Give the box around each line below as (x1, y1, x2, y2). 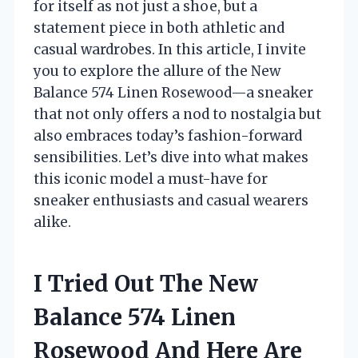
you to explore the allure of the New (34, 62, 280, 80)
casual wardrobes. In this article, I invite (34, 41, 306, 58)
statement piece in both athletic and (34, 19, 284, 37)
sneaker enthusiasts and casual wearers (34, 192, 308, 209)
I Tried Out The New (34, 269, 258, 298)
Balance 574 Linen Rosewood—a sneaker (34, 84, 313, 101)
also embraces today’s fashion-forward (34, 127, 302, 145)
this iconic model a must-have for (34, 170, 268, 188)
